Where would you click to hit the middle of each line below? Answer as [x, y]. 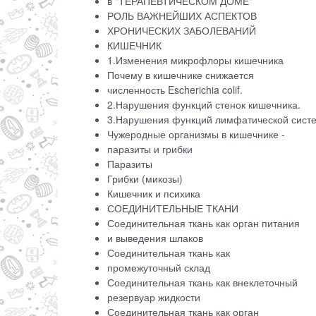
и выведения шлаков [157, 238]
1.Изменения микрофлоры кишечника [197, 60]
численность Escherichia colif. [176, 90]
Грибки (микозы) [146, 179]
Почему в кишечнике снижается [181, 75]
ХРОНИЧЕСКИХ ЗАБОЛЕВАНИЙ [183, 31]
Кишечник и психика [155, 194]
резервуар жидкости [155, 297]
